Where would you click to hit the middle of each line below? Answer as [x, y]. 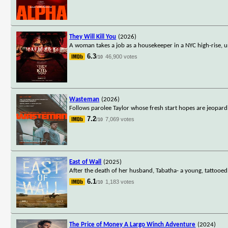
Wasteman [84, 99]
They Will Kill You [93, 37]
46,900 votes [122, 56]
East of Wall [85, 162]
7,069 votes [120, 119]
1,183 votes [120, 181]
